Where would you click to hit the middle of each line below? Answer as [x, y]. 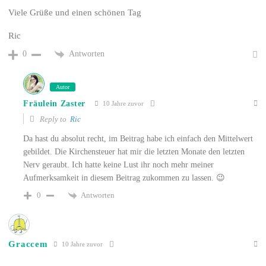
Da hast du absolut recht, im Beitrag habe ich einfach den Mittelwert [138, 138]
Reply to [54, 119]
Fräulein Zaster [54, 103]
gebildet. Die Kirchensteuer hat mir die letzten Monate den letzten [134, 151]
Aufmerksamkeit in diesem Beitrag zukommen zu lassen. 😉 [124, 178]
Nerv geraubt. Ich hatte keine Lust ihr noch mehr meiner [119, 164]
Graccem [28, 244]
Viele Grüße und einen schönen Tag [75, 12]
